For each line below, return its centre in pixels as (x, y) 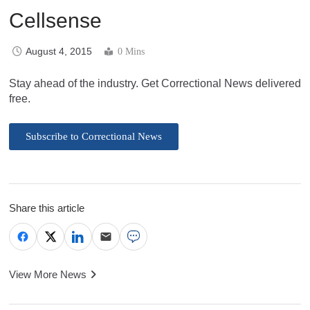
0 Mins (131, 51)
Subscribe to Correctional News (94, 136)
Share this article (47, 208)
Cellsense (55, 20)
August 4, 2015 (59, 51)
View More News (48, 274)
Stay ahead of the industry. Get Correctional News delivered (155, 83)
